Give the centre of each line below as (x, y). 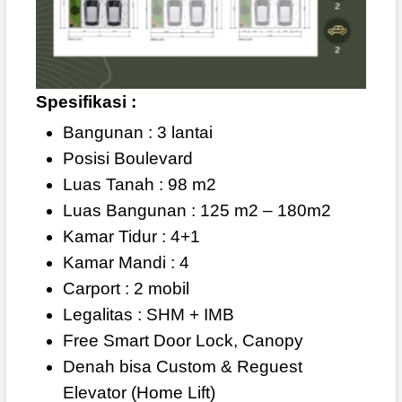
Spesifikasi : (86, 102)
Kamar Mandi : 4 (126, 263)
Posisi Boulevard (127, 159)
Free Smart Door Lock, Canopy (183, 341)
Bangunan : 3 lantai (137, 133)
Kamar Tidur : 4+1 (131, 237)
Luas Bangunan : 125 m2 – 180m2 (197, 211)
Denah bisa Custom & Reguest (182, 367)
